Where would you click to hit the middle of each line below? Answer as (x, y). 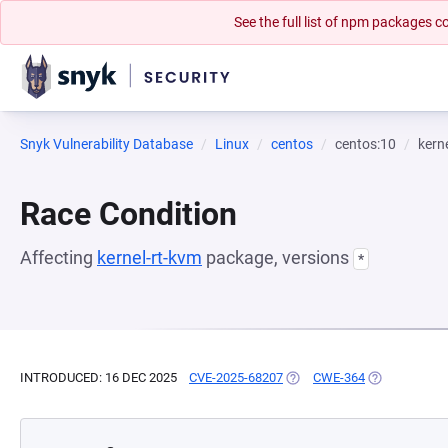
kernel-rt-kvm (149, 257)
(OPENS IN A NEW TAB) (351, 377)
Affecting (58, 257)
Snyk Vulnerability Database (106, 144)
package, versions (277, 257)
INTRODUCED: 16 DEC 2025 (98, 377)
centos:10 (365, 144)
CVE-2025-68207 (236, 377)
